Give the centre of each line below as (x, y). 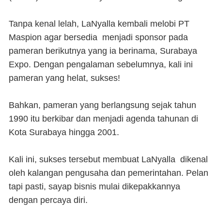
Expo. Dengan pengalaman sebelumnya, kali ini (101, 65)
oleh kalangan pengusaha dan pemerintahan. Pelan (108, 173)
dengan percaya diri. (49, 200)
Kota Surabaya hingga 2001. (65, 132)
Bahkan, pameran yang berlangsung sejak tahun (102, 105)
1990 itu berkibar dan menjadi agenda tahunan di (103, 119)
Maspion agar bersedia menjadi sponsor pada (98, 38)
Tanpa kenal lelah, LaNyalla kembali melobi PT (99, 24)
